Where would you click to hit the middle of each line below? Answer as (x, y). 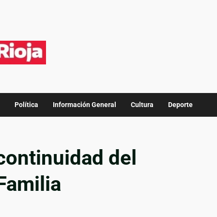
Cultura (142, 105)
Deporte (180, 105)
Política (26, 105)
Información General (85, 105)
